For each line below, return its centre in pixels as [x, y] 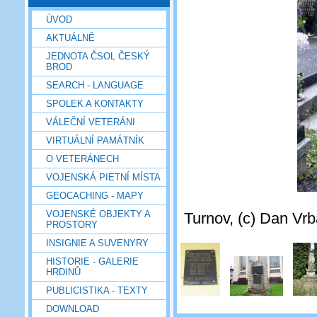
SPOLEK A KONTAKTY [95, 103]
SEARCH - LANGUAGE [95, 85]
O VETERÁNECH [82, 158]
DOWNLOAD [73, 309]
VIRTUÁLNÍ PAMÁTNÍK [95, 140]
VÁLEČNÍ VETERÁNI [91, 122]
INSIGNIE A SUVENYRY [97, 243]
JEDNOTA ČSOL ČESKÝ [98, 56]
